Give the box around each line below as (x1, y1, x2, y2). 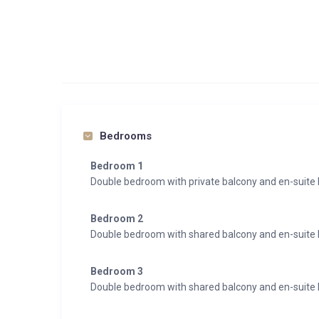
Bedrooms (100, 130, 152, 142)
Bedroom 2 (90, 213, 143, 224)
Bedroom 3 (90, 266, 143, 277)
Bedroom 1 (90, 160, 143, 172)
